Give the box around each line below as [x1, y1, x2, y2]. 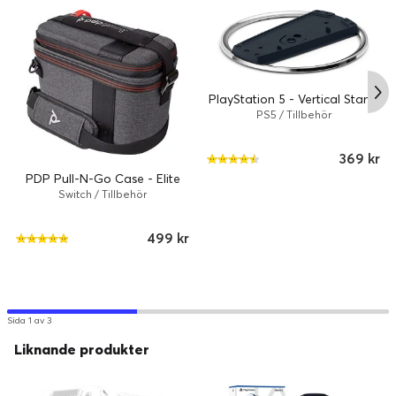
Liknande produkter [14, 340, 149, 359]
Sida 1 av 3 [7, 315, 51, 327]
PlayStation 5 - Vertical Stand [209, 91, 378, 108]
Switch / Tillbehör [58, 187, 147, 202]
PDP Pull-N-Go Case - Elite [25, 171, 180, 187]
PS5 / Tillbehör [255, 108, 331, 122]
